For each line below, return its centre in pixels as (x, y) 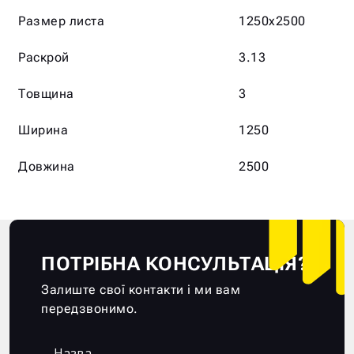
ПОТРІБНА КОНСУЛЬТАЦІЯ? (175, 264)
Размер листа (61, 21)
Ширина (43, 130)
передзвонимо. (90, 308)
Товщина (46, 93)
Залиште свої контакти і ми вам (141, 289)
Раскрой (44, 57)
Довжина (47, 166)
